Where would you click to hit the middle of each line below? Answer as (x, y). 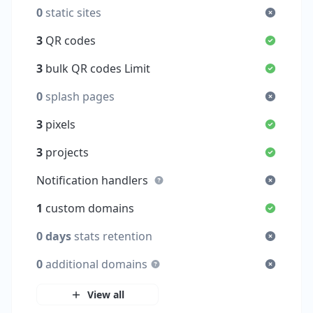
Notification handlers (94, 181)
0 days (54, 236)
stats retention (112, 236)
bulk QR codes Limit (97, 69)
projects (66, 153)
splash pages (79, 97)
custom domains (89, 209)
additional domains (97, 264)
